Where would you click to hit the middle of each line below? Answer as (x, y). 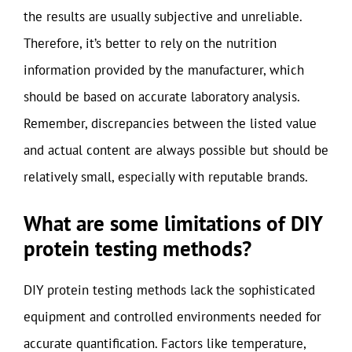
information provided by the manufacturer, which (164, 70)
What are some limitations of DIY (173, 223)
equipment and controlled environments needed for (172, 316)
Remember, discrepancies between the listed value (170, 123)
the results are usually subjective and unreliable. (163, 16)
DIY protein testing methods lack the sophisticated (169, 290)
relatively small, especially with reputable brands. (166, 177)
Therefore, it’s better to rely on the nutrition (150, 43)
